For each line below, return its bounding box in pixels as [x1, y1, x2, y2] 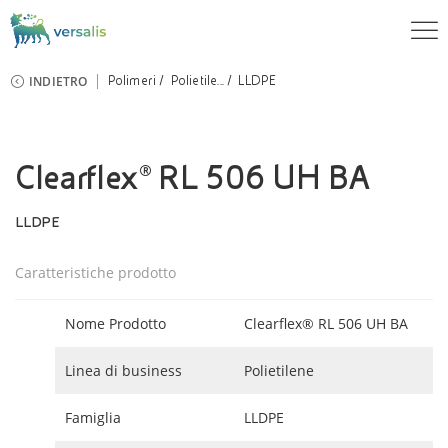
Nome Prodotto [65, 314, 166, 333]
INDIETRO [29, 73, 88, 90]
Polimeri [107, 74, 157, 88]
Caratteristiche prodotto [15, 263, 176, 282]
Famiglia [65, 408, 121, 427]
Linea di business [65, 361, 182, 380]
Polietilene [244, 361, 314, 380]
